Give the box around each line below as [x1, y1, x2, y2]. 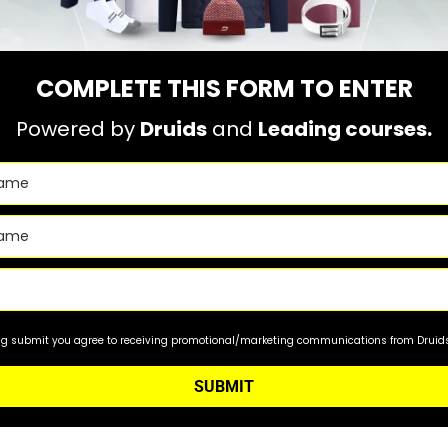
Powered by [16, 115, 140, 144]
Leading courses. [258, 115, 432, 144]
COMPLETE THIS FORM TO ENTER [35, 72, 413, 106]
